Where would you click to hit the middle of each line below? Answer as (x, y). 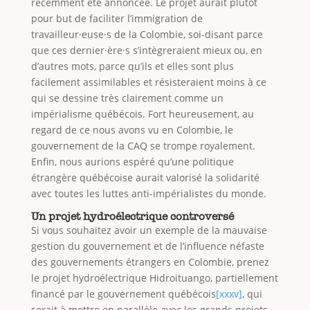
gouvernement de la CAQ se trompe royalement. (143, 145)
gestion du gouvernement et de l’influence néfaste (147, 246)
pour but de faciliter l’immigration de (117, 18)
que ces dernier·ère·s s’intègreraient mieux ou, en (146, 50)
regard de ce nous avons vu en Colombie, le (132, 129)
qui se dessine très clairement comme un (127, 98)
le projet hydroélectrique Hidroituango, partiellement (154, 277)
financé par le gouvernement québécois (123, 293)
